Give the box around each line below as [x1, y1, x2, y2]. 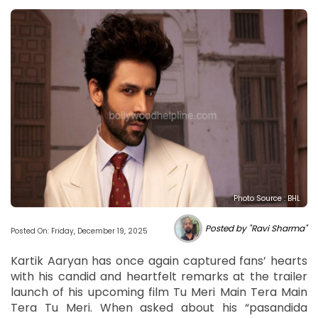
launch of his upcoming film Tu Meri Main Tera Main [11, 283, 307, 300]
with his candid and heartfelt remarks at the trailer [11, 268, 307, 285]
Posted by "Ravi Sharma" [205, 221, 307, 234]
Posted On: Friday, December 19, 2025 [11, 225, 148, 236]
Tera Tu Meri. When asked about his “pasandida [11, 299, 307, 316]
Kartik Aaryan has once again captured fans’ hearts [11, 252, 307, 269]
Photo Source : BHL [234, 192, 300, 204]
